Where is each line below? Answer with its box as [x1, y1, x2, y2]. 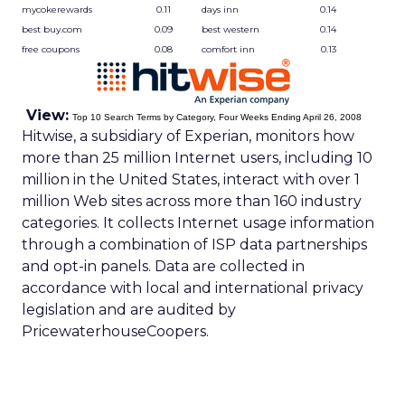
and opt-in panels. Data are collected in [22, 258, 305, 275]
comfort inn [202, 43, 255, 55]
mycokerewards [22, 4, 92, 15]
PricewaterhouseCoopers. [22, 323, 209, 340]
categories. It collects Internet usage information [22, 214, 374, 231]
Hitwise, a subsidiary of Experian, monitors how [22, 127, 354, 145]
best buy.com [22, 24, 82, 35]
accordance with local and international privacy [22, 279, 363, 297]
